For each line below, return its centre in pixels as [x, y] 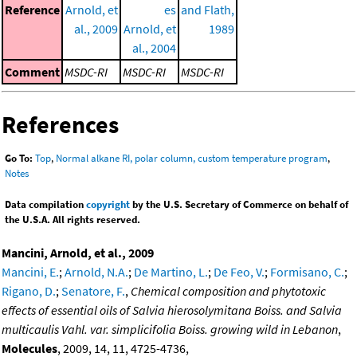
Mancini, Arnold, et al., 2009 [78, 253]
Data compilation [45, 205]
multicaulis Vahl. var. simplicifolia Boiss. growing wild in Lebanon [170, 330]
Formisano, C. [307, 272]
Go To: [19, 159]
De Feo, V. [239, 272]
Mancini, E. [30, 272]
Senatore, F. [93, 291]
